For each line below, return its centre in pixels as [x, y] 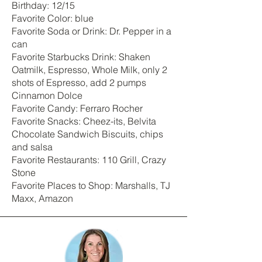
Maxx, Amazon [42, 198]
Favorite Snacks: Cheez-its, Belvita [84, 121]
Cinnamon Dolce [47, 95]
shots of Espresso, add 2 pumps [79, 82]
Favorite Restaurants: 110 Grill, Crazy [89, 160]
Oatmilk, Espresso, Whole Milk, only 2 [89, 70]
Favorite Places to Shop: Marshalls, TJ [91, 185]
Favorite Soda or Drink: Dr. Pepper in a [92, 31]
